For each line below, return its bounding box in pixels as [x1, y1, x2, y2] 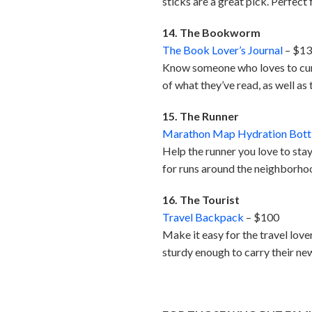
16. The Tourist [162, 193, 240, 207]
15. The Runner [162, 109, 240, 123]
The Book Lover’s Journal [162, 43, 283, 57]
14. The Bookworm [162, 26, 261, 40]
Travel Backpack [162, 210, 244, 224]
